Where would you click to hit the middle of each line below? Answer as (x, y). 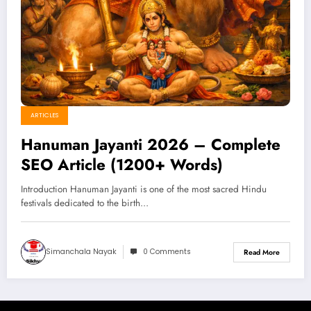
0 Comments (167, 252)
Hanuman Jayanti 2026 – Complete (151, 145)
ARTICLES (44, 116)
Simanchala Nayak (81, 252)
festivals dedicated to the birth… (85, 203)
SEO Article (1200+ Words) (122, 165)
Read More (262, 252)
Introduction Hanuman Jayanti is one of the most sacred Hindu (144, 190)
